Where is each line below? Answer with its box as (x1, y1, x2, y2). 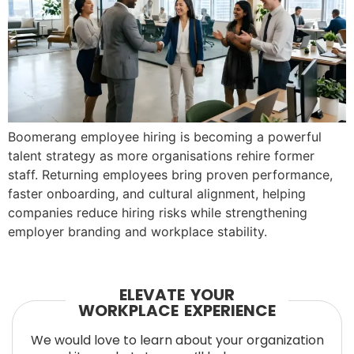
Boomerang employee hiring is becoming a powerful (8, 129, 322, 145)
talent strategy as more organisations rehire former (8, 148, 314, 164)
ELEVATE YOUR (119, 283, 235, 306)
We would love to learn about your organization (30, 330, 324, 349)
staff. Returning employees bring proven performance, (8, 167, 333, 183)
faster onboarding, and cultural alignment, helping (8, 186, 306, 202)
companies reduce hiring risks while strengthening (8, 205, 307, 221)
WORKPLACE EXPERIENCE (78, 299, 276, 322)
